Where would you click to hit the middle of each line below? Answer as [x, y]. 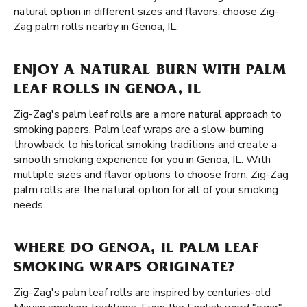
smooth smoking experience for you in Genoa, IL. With [142, 160]
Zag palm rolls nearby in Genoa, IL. [96, 27]
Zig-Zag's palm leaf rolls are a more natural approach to [148, 114]
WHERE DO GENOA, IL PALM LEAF [136, 249]
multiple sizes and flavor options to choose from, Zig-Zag [151, 175]
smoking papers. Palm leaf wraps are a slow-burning [139, 130]
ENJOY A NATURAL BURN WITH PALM [150, 71]
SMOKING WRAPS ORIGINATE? [124, 269]
